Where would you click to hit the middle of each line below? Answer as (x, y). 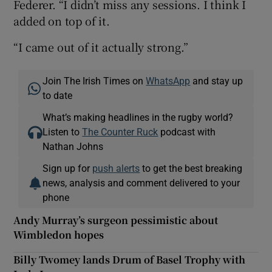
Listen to (63, 131)
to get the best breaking (191, 168)
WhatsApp (168, 80)
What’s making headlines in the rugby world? (138, 117)
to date (58, 95)
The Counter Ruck (120, 131)
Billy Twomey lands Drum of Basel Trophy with (130, 259)
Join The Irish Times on (94, 80)
